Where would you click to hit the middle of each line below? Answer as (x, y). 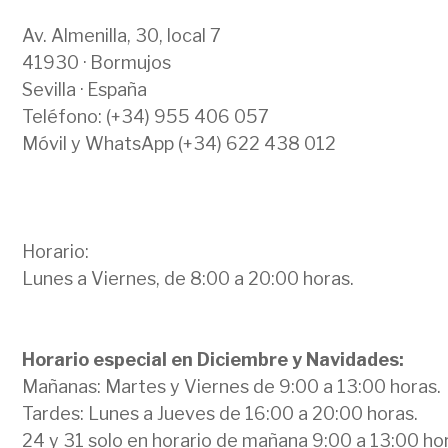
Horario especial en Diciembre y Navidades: (213, 360)
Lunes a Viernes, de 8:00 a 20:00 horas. (188, 279)
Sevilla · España (84, 90)
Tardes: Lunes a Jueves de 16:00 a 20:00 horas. (220, 414)
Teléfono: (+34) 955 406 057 (145, 117)
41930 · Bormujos (96, 63)
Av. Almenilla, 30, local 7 (121, 36)
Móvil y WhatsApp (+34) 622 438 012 (179, 144)
